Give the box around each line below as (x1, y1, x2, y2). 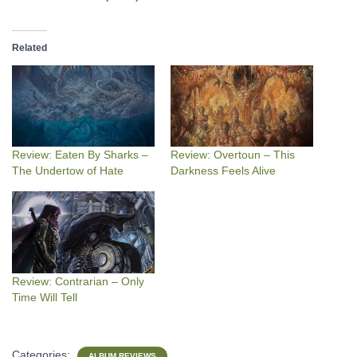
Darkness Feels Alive (171, 164, 276, 178)
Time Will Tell (12, 290, 77, 304)
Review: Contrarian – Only (12, 274, 144, 288)
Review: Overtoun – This (171, 148, 295, 162)
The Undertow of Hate (12, 164, 124, 178)
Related (12, 42, 47, 53)
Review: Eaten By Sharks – (12, 148, 148, 162)
